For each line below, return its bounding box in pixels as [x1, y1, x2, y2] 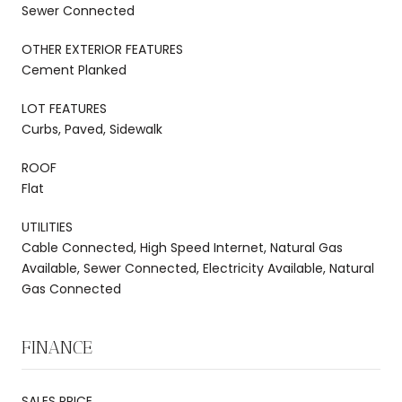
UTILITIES [22, 217, 73, 236]
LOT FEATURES [22, 99, 107, 118]
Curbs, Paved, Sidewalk [22, 119, 162, 138]
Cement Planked [22, 60, 127, 79]
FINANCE [22, 336, 92, 358]
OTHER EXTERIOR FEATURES [22, 39, 183, 58]
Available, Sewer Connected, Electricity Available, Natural [22, 258, 374, 277]
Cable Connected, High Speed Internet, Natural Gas [22, 238, 343, 257]
